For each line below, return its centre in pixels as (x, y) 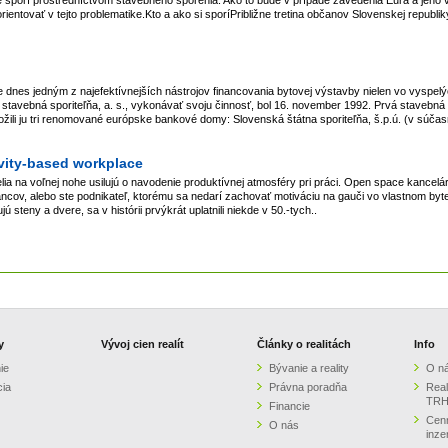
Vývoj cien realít (142, 343)
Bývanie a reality (309, 367)
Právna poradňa (308, 386)
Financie (290, 405)
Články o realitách (304, 343)
